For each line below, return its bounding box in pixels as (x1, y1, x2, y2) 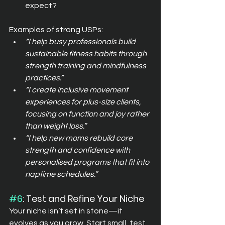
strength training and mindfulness (25, 61, 148, 70)
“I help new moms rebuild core (25, 134, 134, 142)
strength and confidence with (25, 146, 132, 154)
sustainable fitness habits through (25, 49, 148, 58)
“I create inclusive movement (25, 85, 130, 94)
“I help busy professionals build (25, 37, 137, 46)
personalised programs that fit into (25, 158, 151, 166)
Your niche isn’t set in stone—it (9, 206, 124, 215)
